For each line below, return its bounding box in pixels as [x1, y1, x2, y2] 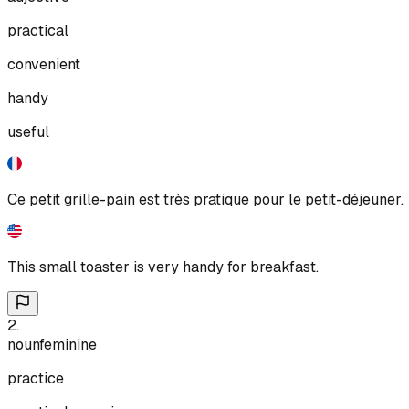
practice [7, 368, 64, 388]
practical [7, 20, 68, 40]
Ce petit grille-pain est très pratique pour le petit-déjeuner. [7, 189, 404, 209]
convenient [7, 54, 80, 74]
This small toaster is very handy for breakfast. [7, 257, 319, 277]
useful [7, 121, 49, 142]
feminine [39, 334, 97, 354]
